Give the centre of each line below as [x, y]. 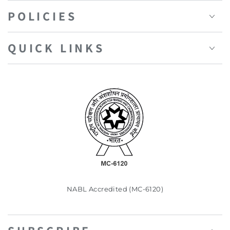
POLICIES [42, 16]
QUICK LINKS [56, 48]
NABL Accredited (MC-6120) [115, 189]
